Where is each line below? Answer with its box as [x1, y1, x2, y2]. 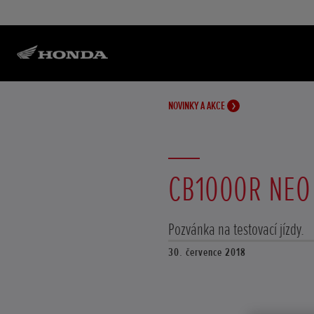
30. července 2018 [168, 245, 246, 259]
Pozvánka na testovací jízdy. [168, 219, 304, 240]
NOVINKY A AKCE [168, 99, 227, 113]
